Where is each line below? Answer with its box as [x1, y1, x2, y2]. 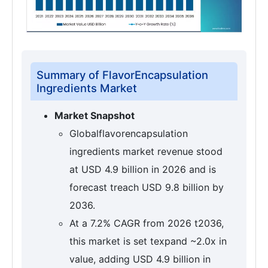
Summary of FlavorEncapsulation [36, 68, 208, 82]
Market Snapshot [54, 109, 135, 122]
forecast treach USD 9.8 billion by [69, 181, 224, 194]
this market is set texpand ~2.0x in [69, 235, 227, 248]
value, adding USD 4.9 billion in [69, 253, 211, 266]
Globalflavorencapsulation [69, 127, 188, 140]
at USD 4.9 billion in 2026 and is [69, 163, 216, 176]
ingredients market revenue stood [69, 145, 223, 158]
